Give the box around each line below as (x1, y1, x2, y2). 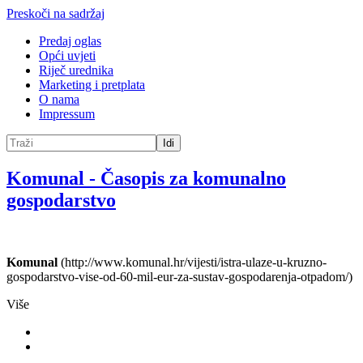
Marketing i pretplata (39, 78, 145, 92)
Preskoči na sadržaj (6, 6, 105, 20)
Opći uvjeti (39, 49, 96, 62)
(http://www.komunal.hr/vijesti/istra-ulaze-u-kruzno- (58, 254, 327, 269)
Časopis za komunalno (100, 167, 286, 189)
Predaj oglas (39, 34, 101, 48)
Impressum (39, 107, 95, 121)
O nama (39, 92, 79, 106)
